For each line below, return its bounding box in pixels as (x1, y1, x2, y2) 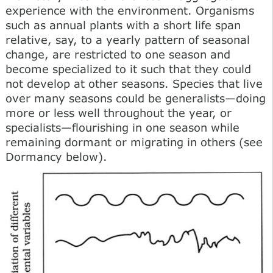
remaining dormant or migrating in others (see (5, 135, 263, 149)
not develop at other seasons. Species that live (5, 76, 263, 90)
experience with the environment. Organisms (5, 3, 254, 17)
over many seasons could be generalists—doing (5, 91, 266, 105)
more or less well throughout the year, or (5, 105, 232, 119)
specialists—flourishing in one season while (5, 120, 239, 134)
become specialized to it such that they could (5, 62, 251, 76)
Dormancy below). (5, 149, 107, 163)
